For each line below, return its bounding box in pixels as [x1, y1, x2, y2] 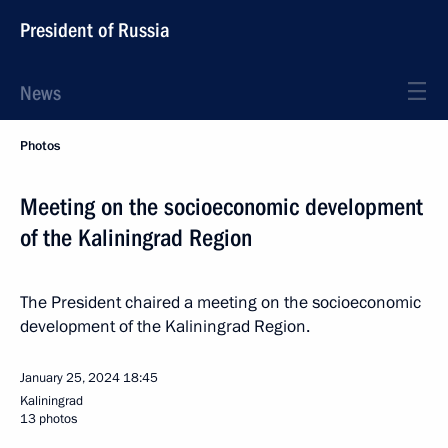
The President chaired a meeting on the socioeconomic [20, 291, 421, 314]
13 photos [20, 410, 77, 428]
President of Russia [20, 18, 170, 42]
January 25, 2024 [20, 369, 120, 387]
